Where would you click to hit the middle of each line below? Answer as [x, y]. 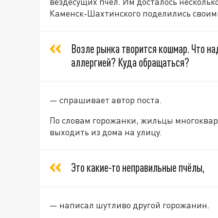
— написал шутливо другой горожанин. [130, 205]
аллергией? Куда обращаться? [130, 62]
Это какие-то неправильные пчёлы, [138, 167]
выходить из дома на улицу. [106, 132]
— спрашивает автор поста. [106, 100]
